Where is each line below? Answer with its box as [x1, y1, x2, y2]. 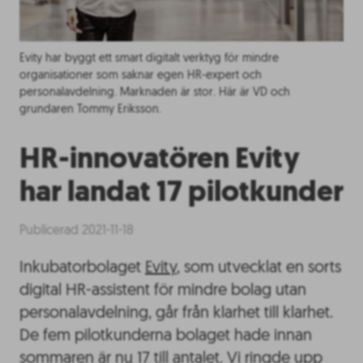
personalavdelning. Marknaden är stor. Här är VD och [19, 87, 290, 100]
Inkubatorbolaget [19, 259, 145, 276]
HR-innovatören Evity [19, 146, 300, 176]
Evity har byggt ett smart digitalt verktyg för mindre [19, 53, 279, 66]
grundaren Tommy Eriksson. [19, 104, 161, 117]
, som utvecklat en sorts [177, 259, 341, 276]
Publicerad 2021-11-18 [19, 224, 134, 237]
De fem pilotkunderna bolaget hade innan [19, 327, 312, 344]
